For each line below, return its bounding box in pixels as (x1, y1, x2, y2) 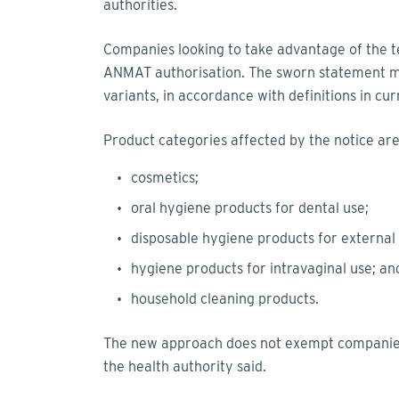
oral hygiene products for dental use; (131, 199, 372, 217)
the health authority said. (103, 358, 273, 376)
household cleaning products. (131, 290, 322, 308)
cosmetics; (131, 169, 202, 187)
